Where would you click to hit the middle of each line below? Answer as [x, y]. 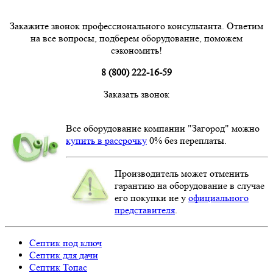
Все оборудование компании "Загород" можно [163, 128]
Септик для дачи [64, 255]
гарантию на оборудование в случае [190, 185]
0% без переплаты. [187, 140]
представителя [145, 210]
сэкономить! [136, 50]
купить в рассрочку [106, 140]
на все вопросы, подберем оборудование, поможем [136, 38]
